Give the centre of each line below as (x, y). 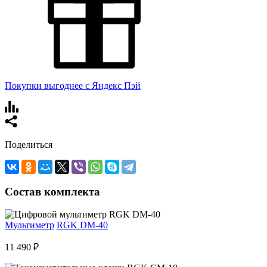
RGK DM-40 (82, 225)
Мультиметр (30, 225)
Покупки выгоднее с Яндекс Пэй (73, 85)
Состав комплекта (52, 191)
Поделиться (29, 144)
